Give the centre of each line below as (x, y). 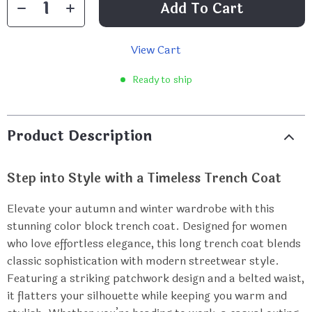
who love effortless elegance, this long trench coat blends (154, 243)
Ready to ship (162, 80)
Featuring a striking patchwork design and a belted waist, (156, 278)
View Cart (156, 50)
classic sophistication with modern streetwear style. (143, 261)
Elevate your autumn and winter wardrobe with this (141, 209)
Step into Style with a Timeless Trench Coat (144, 178)
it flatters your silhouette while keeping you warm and (147, 296)
